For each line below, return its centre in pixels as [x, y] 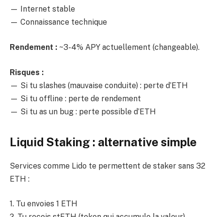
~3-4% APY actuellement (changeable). [128, 47]
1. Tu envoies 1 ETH [44, 204]
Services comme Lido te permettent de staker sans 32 [108, 166]
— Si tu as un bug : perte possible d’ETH [83, 111]
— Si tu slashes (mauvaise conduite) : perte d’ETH [99, 85]
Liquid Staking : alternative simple [103, 142]
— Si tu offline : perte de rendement [75, 98]
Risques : [27, 72]
